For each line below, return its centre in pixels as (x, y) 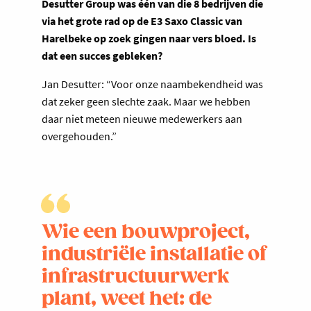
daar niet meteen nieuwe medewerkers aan (142, 118)
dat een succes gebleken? (102, 55)
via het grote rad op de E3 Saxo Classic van (142, 20)
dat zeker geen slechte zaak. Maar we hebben (146, 101)
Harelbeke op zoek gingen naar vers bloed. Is (149, 38)
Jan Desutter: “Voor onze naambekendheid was (152, 84)
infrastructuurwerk (136, 277)
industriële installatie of (154, 254)
